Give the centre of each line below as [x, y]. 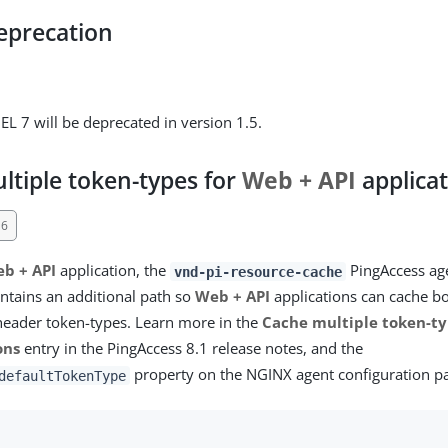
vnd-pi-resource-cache [258, 271]
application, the [113, 270]
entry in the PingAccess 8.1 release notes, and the [192, 348]
